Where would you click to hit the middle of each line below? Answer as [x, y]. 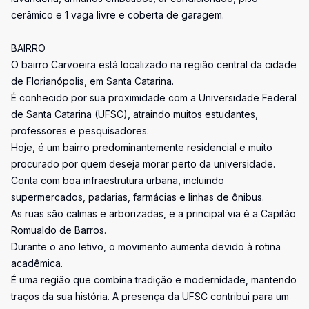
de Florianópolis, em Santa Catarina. [92, 81]
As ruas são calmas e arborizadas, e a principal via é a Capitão [153, 213]
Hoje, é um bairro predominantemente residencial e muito [142, 147]
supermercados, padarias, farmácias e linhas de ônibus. [138, 197]
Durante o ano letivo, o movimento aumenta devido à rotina [146, 247]
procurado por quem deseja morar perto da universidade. [143, 164]
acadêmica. [37, 263]
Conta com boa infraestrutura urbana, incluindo [118, 180]
